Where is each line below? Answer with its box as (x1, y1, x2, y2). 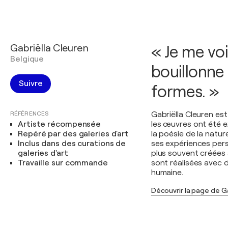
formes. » (151, 82, 219, 101)
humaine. (151, 168, 183, 177)
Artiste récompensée (18, 120, 101, 129)
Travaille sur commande (18, 158, 108, 167)
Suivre (19, 79, 43, 88)
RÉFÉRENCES (10, 110, 49, 117)
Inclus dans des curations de (18, 139, 126, 148)
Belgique (10, 54, 44, 64)
